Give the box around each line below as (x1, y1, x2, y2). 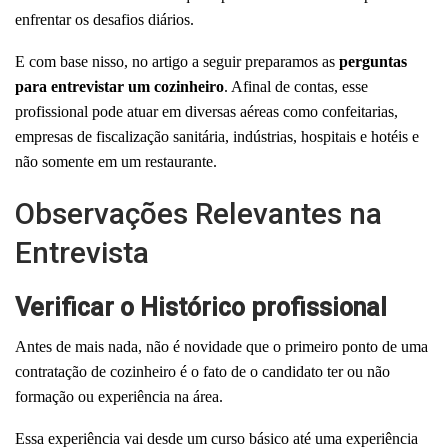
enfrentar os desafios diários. (15, 10, 194, 28)
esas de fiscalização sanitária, (47, 127, 233, 145)
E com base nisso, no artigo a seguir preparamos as (15, 52, 339, 70)
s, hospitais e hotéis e (287, 127, 419, 145)
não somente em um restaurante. (15, 152, 217, 170)
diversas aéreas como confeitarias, (181, 102, 398, 120)
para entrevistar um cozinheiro (15, 77, 224, 95)
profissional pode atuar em (15, 102, 181, 120)
